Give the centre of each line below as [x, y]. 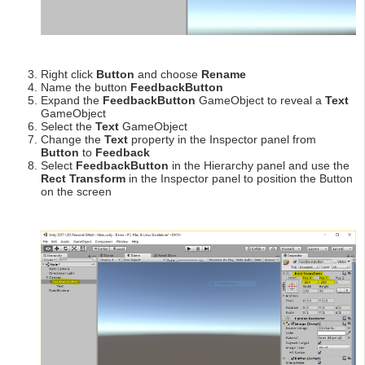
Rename [224, 75]
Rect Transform [83, 179]
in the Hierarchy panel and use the [259, 166]
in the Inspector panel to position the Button [239, 179]
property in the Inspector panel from [222, 140]
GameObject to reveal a [260, 101]
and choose [168, 75]
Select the [68, 127]
